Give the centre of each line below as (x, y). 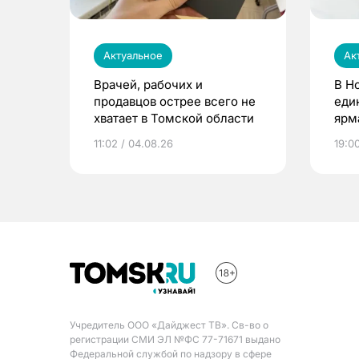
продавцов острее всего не (175, 102)
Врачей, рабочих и (148, 85)
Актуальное (133, 56)
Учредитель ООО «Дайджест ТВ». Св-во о (169, 325)
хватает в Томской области (174, 119)
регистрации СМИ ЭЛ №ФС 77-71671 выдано (175, 340)
